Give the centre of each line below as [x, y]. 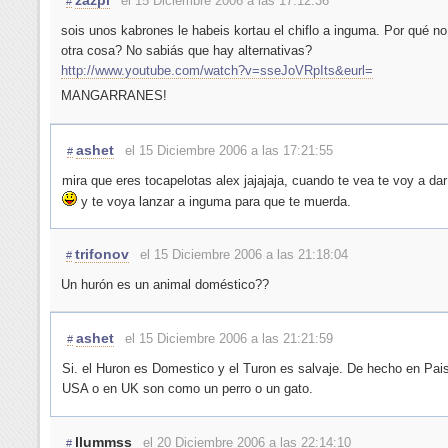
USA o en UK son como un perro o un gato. [187, 389]
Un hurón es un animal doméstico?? [164, 285]
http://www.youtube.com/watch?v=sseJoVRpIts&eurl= [216, 70]
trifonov [101, 254]
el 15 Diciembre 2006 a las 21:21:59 [228, 339]
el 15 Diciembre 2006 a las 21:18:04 [243, 255]
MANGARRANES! [113, 96]
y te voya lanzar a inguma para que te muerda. [213, 201]
